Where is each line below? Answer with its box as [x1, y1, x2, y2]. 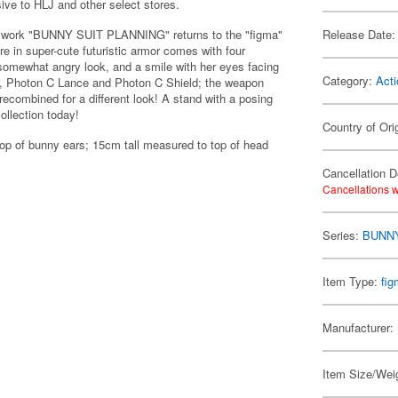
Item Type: [322, 273, 382, 290]
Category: [322, 72, 377, 89]
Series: [322, 227, 363, 243]
